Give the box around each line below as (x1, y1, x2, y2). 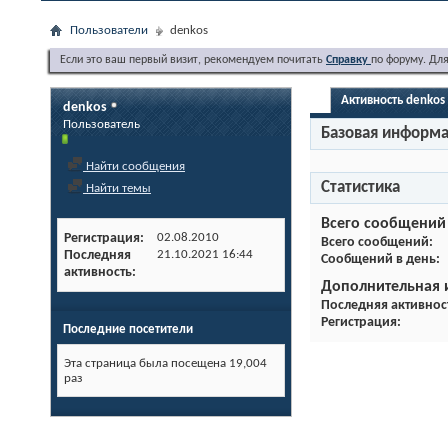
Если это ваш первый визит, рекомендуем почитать (60, 54, 326, 66)
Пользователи (70, 24, 148, 37)
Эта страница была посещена (64, 357, 229, 370)
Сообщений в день (321, 252, 436, 267)
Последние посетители (63, 323, 193, 336)
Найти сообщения (83, 160, 185, 173)
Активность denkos (341, 94, 445, 107)
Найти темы (83, 182, 151, 195)
